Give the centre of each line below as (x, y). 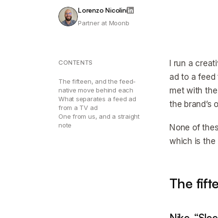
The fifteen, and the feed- (97, 81)
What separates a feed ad (97, 99)
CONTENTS (76, 63)
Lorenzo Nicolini (103, 10)
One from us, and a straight (99, 116)
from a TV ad (78, 108)
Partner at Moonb (104, 23)
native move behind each (96, 90)
